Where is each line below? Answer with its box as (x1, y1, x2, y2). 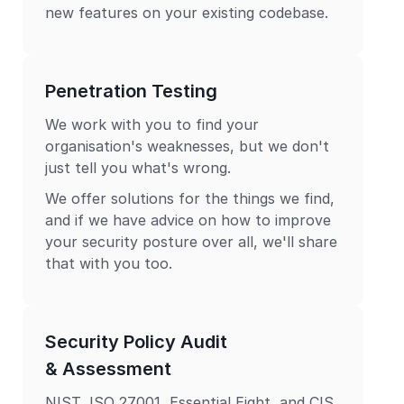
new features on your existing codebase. (45, 4, 328, 22)
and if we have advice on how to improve (45, 211, 331, 229)
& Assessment (45, 358, 171, 380)
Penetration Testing (45, 80, 217, 102)
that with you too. (45, 254, 172, 272)
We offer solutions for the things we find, (45, 189, 335, 207)
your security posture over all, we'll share (45, 233, 337, 251)
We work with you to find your (45, 115, 259, 133)
